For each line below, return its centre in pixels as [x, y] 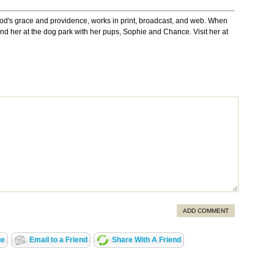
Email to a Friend [58, 240]
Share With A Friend [146, 240]
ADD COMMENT [206, 211]
